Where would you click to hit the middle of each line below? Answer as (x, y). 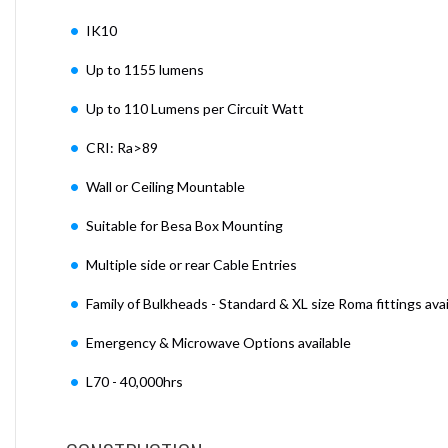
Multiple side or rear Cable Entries (191, 264)
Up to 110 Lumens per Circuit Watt (195, 108)
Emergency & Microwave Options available (218, 342)
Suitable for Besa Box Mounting (186, 225)
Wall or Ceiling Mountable (165, 186)
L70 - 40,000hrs (134, 381)
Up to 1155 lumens (145, 69)
